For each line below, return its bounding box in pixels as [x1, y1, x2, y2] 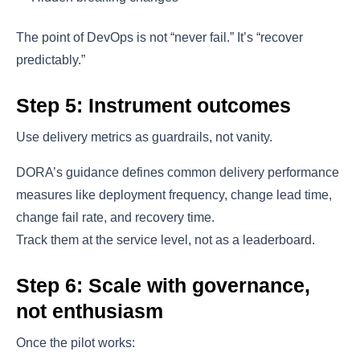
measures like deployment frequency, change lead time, [16, 188, 332, 202]
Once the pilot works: [16, 336, 135, 350]
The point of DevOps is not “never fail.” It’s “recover [16, 31, 303, 45]
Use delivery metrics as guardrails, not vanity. [16, 130, 272, 145]
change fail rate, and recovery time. [16, 211, 215, 225]
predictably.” [16, 53, 85, 67]
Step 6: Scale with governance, [16, 274, 310, 297]
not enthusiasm [16, 300, 163, 323]
